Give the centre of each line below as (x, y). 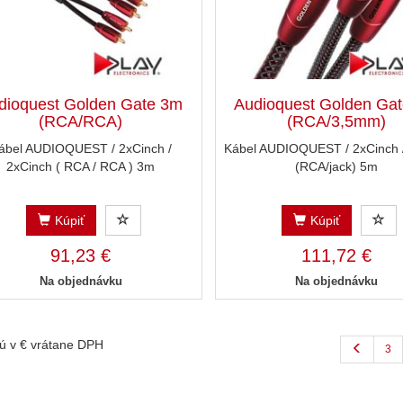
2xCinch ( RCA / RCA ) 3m (81, 167)
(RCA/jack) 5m (336, 167)
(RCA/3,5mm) (336, 122)
